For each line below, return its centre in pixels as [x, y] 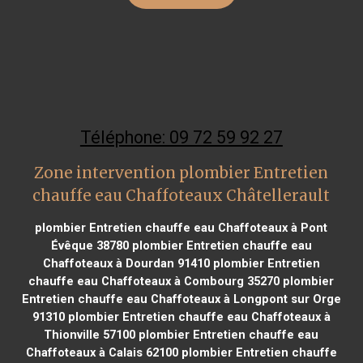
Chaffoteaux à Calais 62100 [102, 352]
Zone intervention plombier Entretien [181, 173]
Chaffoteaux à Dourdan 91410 [126, 263]
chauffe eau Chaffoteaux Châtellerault [181, 195]
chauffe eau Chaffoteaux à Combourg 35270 [154, 281]
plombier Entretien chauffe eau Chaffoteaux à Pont [181, 227]
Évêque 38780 [90, 245]
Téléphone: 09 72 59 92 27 [181, 137]
